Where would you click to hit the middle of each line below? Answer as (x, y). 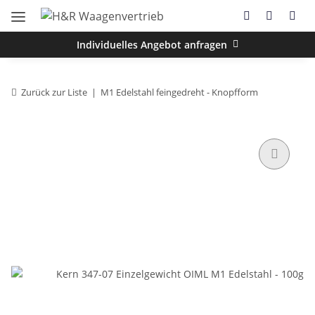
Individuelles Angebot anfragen (152, 44)
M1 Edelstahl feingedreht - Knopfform (179, 92)
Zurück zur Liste (54, 92)
